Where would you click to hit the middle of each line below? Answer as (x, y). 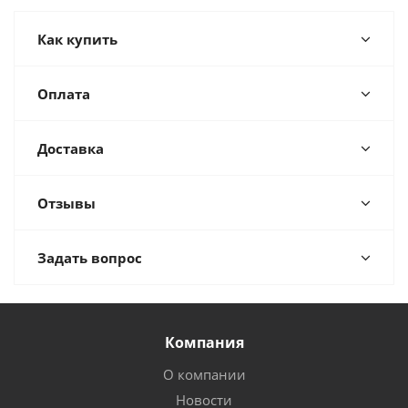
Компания (204, 342)
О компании (204, 374)
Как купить (77, 39)
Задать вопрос (90, 258)
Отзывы (66, 203)
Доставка (71, 148)
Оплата (64, 94)
